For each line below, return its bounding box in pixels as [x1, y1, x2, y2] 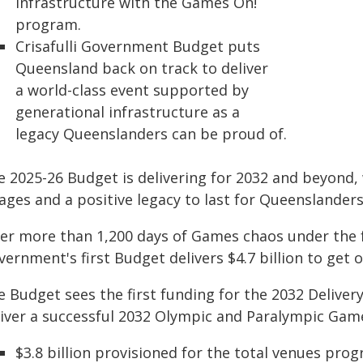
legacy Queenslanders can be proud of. [15, 124, 287, 143]
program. [15, 15, 81, 34]
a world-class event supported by [15, 80, 249, 100]
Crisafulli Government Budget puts [15, 36, 260, 56]
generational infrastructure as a [15, 102, 240, 122]
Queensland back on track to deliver [15, 58, 268, 78]
